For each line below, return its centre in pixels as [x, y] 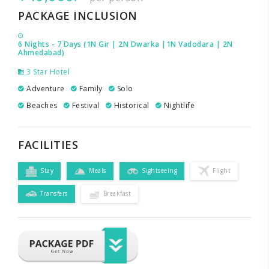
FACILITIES [48, 144]
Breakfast [117, 194]
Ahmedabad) [41, 52]
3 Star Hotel [47, 71]
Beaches [41, 105]
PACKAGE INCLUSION [78, 15]
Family [90, 88]
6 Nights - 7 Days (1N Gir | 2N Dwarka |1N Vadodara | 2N [125, 44]
